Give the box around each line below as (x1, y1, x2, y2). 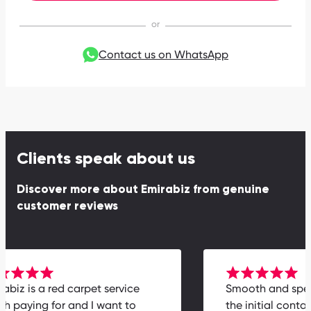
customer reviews (17, 201, 118, 213)
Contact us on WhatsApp (99, 48, 228, 62)
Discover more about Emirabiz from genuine (17, 184, 269, 196)
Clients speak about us (17, 151, 195, 168)
